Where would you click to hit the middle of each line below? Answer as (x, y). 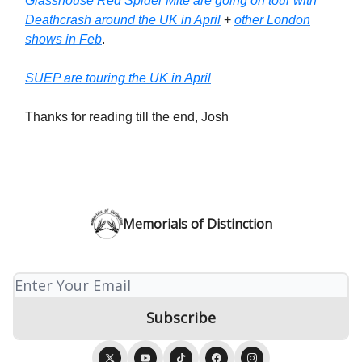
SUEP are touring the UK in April (118, 78)
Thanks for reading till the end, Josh (127, 116)
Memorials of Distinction (197, 224)
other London (272, 19)
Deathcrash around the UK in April (123, 19)
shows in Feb (63, 39)
